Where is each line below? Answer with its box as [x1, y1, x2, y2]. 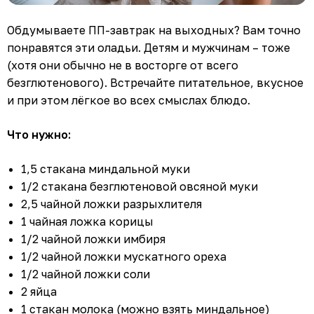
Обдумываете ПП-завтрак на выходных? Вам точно [7, 22, 301, 37]
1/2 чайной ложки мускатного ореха [21, 249, 226, 264]
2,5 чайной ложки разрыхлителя [21, 196, 202, 211]
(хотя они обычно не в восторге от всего [7, 57, 238, 72]
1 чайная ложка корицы [21, 214, 153, 228]
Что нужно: [7, 127, 71, 142]
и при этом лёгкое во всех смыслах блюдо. [7, 93, 250, 107]
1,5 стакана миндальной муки [21, 161, 190, 176]
